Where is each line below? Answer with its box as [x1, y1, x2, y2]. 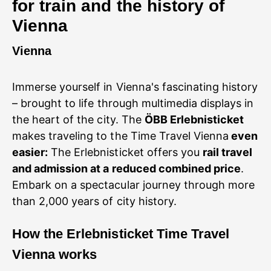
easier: [12, 146, 48, 158]
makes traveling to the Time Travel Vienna [12, 129, 229, 142]
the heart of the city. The [12, 113, 145, 126]
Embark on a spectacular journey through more [12, 178, 255, 191]
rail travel [202, 146, 253, 158]
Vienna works [12, 247, 97, 262]
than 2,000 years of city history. [12, 195, 177, 207]
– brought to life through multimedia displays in [12, 97, 254, 109]
